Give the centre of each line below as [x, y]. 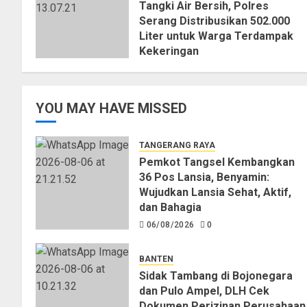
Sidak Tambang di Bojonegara [216, 275]
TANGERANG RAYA [177, 146]
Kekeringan [169, 51]
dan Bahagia [170, 208]
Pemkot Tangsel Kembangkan [217, 162]
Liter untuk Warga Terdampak [216, 36]
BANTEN [156, 259]
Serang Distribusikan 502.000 [214, 21]
